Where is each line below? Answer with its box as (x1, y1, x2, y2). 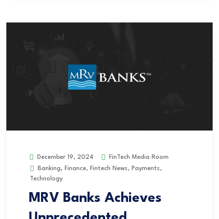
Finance (65, 165, 86, 172)
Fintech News (90, 165, 128, 172)
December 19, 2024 (35, 154, 93, 161)
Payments (131, 165, 160, 172)
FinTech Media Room (107, 153, 169, 160)
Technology (30, 175, 63, 182)
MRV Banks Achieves (29, 192, 162, 206)
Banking (38, 165, 61, 172)
